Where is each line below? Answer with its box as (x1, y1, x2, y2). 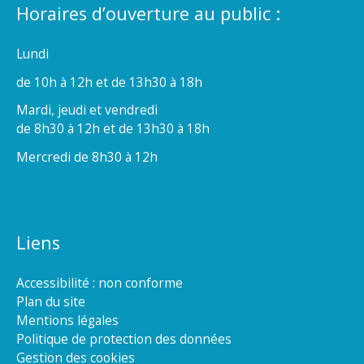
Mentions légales (16, 310, 119, 329)
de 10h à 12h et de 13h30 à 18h (16, 72, 202, 91)
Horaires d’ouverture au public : (16, 2, 280, 26)
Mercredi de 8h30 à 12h (16, 147, 158, 166)
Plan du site (16, 292, 85, 310)
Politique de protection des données (16, 329, 232, 348)
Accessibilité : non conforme (16, 273, 183, 292)
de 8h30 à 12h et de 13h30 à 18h (16, 119, 210, 138)
